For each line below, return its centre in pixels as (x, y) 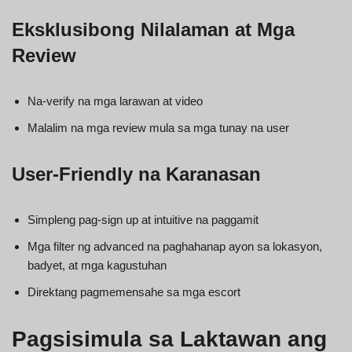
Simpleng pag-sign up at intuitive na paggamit (143, 219)
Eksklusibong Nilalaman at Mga (153, 29)
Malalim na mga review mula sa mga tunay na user (158, 127)
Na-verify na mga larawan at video (115, 101)
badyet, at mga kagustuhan (97, 265)
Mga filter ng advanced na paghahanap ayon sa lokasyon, (175, 246)
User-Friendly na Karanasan (136, 174)
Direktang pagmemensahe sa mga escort (134, 291)
